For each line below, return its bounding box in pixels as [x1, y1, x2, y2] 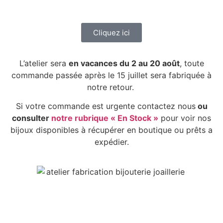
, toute [179, 58, 204, 68]
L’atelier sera [19, 58, 69, 68]
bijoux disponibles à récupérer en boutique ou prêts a [10, 125, 213, 135]
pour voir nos [158, 113, 211, 123]
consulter [12, 113, 51, 123]
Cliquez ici [93, 27, 130, 37]
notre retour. [87, 82, 136, 92]
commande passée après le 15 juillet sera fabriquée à [11, 70, 212, 80]
